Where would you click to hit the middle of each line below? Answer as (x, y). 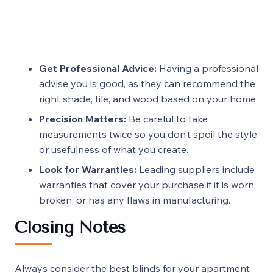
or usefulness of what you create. (114, 150)
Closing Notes (70, 228)
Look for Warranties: (88, 170)
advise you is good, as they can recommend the (147, 84)
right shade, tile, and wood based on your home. (148, 99)
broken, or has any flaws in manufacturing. (135, 200)
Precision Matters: (83, 119)
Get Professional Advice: (98, 69)
